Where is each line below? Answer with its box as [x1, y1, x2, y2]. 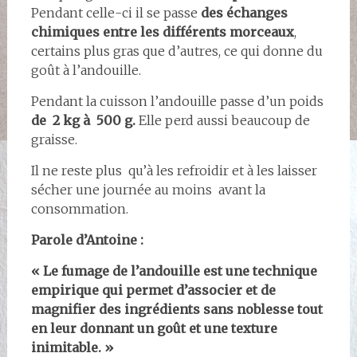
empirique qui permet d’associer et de [30, 281, 279, 298]
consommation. [30, 200, 128, 217]
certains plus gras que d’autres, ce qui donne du [30, 42, 323, 59]
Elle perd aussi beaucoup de [135, 112, 310, 128]
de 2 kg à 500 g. [30, 112, 135, 128]
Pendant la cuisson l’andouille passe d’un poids [30, 92, 324, 109]
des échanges [200, 4, 288, 21]
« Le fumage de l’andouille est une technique [30, 262, 317, 279]
